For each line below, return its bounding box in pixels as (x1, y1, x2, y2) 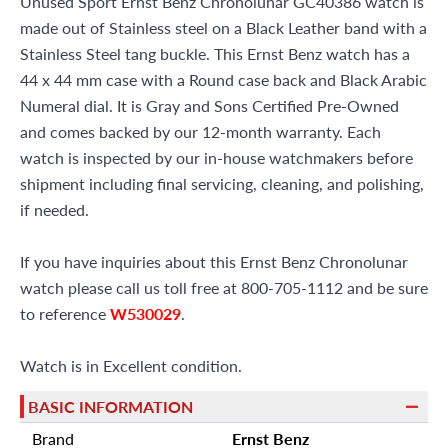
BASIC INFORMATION (28, 394, 193, 418)
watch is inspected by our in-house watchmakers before (20, 146, 413, 169)
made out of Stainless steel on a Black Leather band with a (20, 16, 427, 39)
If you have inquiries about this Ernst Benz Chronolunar (20, 250, 408, 273)
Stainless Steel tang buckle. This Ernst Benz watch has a (20, 42, 410, 65)
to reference (20, 302, 110, 325)
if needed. (20, 198, 89, 221)
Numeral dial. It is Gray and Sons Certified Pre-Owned (20, 94, 399, 117)
